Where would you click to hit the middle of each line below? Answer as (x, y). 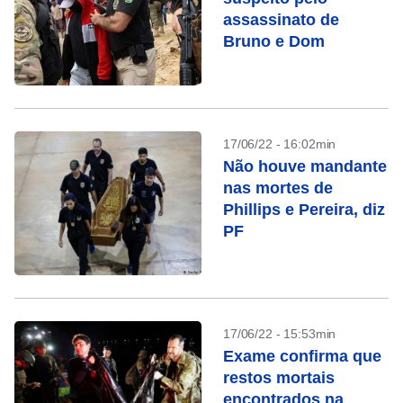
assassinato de (281, 20)
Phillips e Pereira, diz (304, 210)
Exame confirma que (302, 356)
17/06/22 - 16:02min (280, 144)
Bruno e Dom (274, 41)
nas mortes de (278, 188)
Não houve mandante (305, 166)
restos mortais (279, 378)
